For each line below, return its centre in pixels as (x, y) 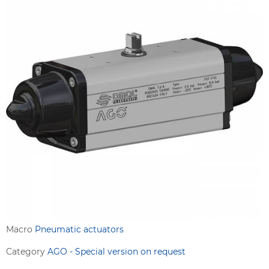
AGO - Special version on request (116, 251)
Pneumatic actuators (79, 229)
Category (27, 251)
